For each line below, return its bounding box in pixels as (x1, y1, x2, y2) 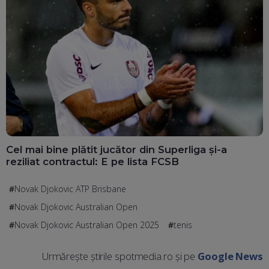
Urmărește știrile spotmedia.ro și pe (41, 249, 198, 263)
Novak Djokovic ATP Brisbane (14, 183, 126, 195)
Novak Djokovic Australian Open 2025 (14, 219, 159, 231)
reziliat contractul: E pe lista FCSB (6, 155, 179, 168)
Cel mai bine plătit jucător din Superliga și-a (6, 143, 227, 156)
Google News (198, 249, 263, 263)
